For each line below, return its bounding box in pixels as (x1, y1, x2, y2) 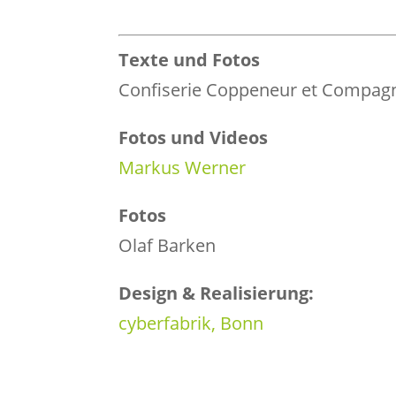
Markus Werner (118, 155, 247, 179)
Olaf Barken (118, 232, 217, 257)
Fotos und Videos (118, 125, 269, 149)
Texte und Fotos (118, 47, 261, 72)
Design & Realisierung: (118, 280, 315, 305)
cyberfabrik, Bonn (118, 310, 264, 335)
